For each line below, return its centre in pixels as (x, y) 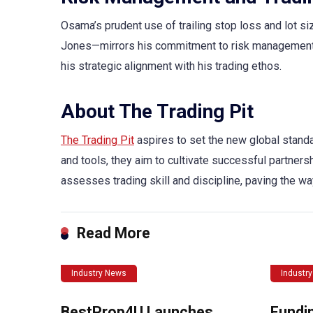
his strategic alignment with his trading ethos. (171, 66)
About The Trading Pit (157, 111)
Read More (114, 233)
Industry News (99, 273)
